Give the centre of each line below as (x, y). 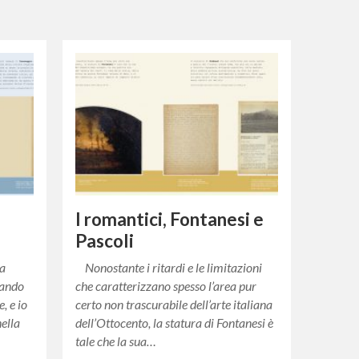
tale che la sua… (116, 341)
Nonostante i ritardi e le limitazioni (169, 267)
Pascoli (105, 240)
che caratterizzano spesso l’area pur (166, 285)
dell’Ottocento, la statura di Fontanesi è (175, 322)
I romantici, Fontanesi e (170, 219)
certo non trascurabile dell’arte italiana (174, 304)
